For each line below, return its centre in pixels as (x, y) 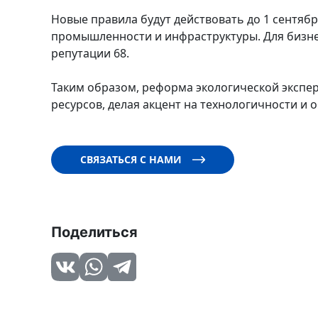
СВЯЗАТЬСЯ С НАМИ (131, 159)
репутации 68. (90, 53)
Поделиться (94, 232)
